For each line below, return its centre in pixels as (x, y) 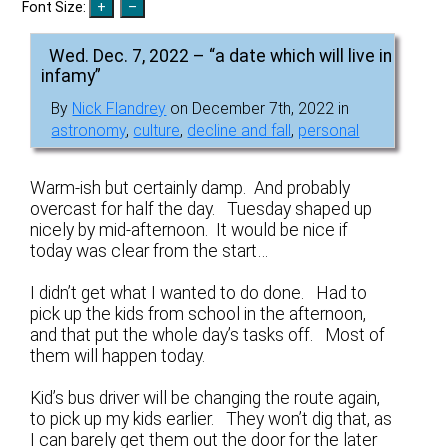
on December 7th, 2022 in (258, 108)
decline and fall (239, 130)
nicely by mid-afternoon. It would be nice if (189, 229)
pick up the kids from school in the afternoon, (198, 313)
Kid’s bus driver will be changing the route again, (205, 398)
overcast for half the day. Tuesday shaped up (201, 208)
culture (157, 130)
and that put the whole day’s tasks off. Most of (208, 334)
